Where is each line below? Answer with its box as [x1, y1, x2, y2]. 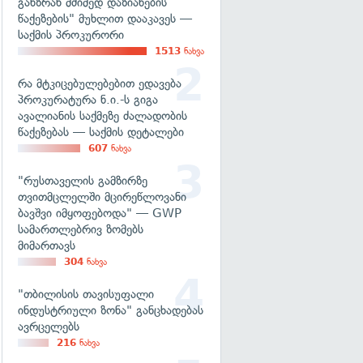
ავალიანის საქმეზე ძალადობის [18, 109, 187, 123]
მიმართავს [18, 238, 75, 253]
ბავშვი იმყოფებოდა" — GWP [18, 206, 181, 220]
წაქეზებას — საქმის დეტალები [18, 125, 184, 139]
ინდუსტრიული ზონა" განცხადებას [18, 303, 203, 318]
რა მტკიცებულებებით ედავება [18, 76, 181, 91]
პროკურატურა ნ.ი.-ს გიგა [18, 92, 158, 107]
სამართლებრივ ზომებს [18, 222, 143, 237]
